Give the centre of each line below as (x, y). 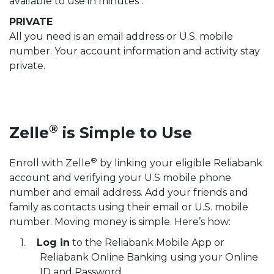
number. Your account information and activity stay (135, 51)
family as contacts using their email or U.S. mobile (129, 207)
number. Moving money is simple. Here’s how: (120, 221)
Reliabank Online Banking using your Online (149, 257)
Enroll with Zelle (50, 163)
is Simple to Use (125, 133)
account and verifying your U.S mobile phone (120, 177)
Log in (53, 242)
